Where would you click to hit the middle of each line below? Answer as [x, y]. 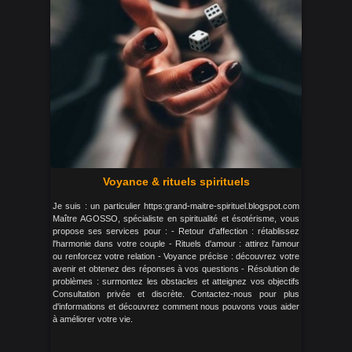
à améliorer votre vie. [93, 319]
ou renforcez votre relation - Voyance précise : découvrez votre [176, 256]
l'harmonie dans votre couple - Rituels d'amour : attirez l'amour [176, 244]
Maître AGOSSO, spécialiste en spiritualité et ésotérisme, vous [176, 218]
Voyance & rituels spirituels [176, 181]
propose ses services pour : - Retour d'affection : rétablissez [176, 231]
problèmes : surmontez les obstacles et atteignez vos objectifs [176, 281]
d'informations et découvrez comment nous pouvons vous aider [176, 306]
